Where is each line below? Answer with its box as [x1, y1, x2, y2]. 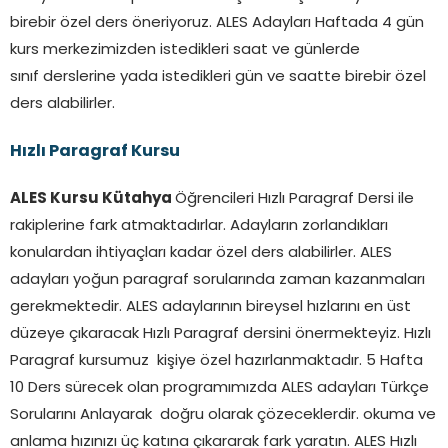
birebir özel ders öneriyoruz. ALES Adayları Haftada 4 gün [10, 15, 424, 31]
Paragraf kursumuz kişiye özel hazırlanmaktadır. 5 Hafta [10, 353, 423, 369]
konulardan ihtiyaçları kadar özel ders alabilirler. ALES [10, 245, 392, 261]
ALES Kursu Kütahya [10, 191, 175, 207]
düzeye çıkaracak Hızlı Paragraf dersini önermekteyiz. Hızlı [10, 326, 431, 342]
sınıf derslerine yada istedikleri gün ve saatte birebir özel [10, 69, 426, 85]
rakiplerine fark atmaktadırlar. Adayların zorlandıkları [10, 218, 388, 234]
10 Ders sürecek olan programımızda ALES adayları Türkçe [10, 380, 429, 396]
